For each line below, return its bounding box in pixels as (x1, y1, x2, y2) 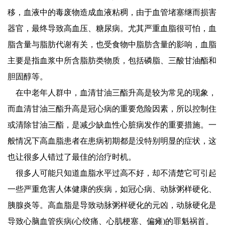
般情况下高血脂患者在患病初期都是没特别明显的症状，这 (8, 137, 216, 146)
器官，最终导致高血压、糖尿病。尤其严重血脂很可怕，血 (8, 24, 216, 33)
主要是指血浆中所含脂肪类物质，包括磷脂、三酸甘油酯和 (8, 56, 216, 65)
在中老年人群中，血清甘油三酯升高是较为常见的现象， (8, 88, 216, 97)
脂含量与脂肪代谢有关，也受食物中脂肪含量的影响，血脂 (8, 40, 216, 49)
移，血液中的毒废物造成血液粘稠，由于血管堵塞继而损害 (8, 8, 216, 17)
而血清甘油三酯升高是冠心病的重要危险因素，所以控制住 (8, 104, 216, 114)
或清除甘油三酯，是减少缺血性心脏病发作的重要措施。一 (8, 121, 216, 130)
